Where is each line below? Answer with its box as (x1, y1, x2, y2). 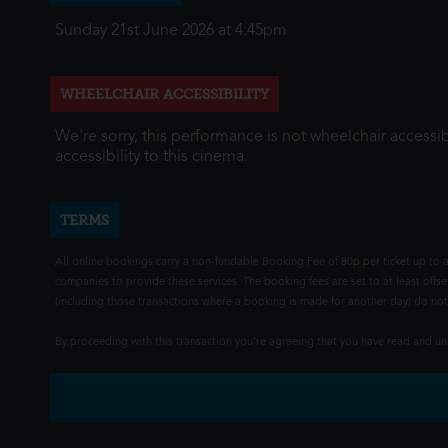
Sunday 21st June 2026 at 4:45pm (55, 23, 287, 39)
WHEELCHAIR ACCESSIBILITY (60, 86, 269, 102)
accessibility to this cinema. (55, 149, 248, 165)
